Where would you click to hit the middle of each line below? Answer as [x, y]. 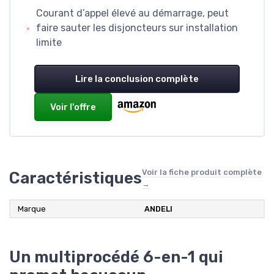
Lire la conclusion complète [137, 79]
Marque [32, 209]
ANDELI [158, 209]
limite [49, 42]
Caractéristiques [76, 178]
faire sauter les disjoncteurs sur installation [137, 28]
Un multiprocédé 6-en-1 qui [116, 257]
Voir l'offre [73, 107]
